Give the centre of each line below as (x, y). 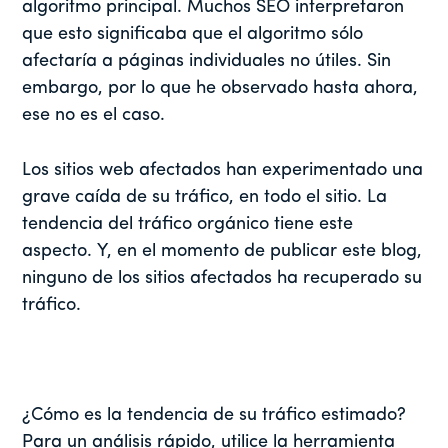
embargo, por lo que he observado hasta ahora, (220, 89)
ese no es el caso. (94, 116)
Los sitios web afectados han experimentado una (223, 171)
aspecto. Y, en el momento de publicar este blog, (222, 252)
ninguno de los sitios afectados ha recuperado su (222, 279)
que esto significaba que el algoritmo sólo (193, 35)
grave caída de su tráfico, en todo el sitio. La (205, 198)
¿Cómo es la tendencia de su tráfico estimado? (214, 416)
